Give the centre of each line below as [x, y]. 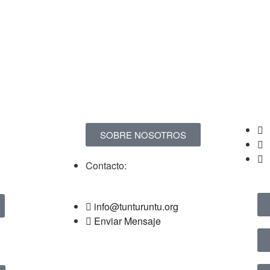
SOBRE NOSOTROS [143, 134]
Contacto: [106, 165]
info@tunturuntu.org [136, 206]
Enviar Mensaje [127, 221]
